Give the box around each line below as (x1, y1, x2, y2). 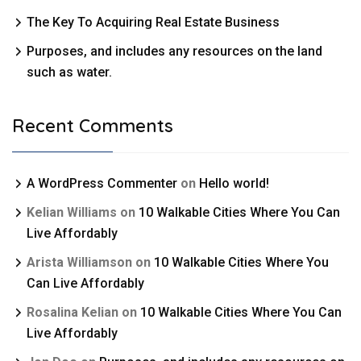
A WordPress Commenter (27, 176, 177, 192)
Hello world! (199, 176, 269, 192)
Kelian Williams (27, 205, 117, 221)
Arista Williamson (27, 255, 132, 271)
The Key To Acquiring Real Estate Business (27, 15, 280, 31)
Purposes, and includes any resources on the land (27, 44, 322, 60)
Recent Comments (12, 114, 173, 138)
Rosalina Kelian (27, 305, 118, 321)
